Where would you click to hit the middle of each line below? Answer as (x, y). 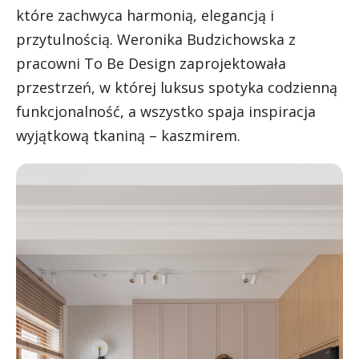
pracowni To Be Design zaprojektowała (151, 63)
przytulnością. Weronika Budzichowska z (156, 39)
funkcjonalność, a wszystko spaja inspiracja (166, 111)
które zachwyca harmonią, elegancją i (145, 15)
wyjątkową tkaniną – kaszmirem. (128, 135)
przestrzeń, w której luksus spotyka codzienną (177, 87)
